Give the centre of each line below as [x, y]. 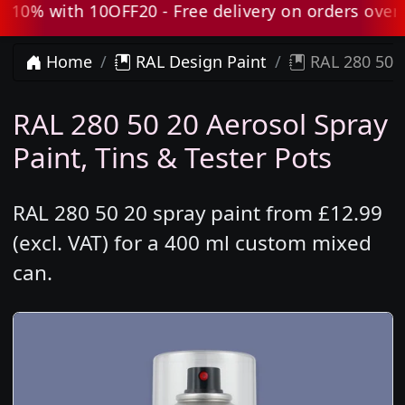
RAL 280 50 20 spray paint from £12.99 [197, 213]
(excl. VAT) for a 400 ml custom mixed [192, 243]
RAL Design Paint [199, 62]
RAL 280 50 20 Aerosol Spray [200, 124]
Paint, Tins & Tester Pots [172, 157]
